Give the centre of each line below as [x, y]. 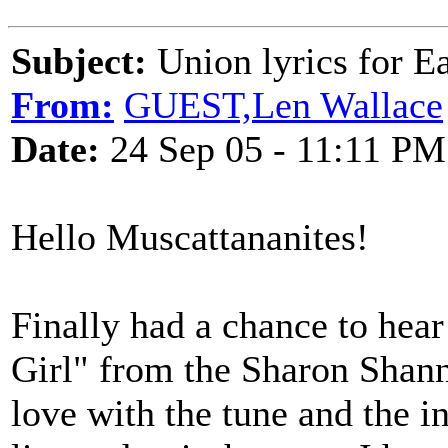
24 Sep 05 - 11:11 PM [273, 149]
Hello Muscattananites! [190, 237]
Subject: [79, 61]
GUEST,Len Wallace [283, 105]
